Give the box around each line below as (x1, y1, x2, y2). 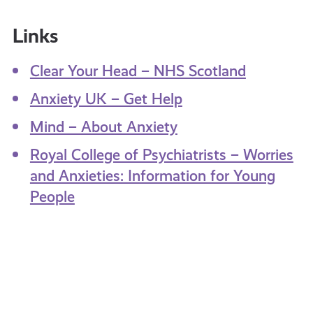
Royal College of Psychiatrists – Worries (29, 145, 293, 163)
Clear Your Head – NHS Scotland (29, 61, 246, 80)
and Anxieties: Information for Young (29, 166, 275, 184)
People (29, 187, 75, 205)
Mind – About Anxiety (29, 117, 177, 136)
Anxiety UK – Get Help (29, 89, 182, 108)
